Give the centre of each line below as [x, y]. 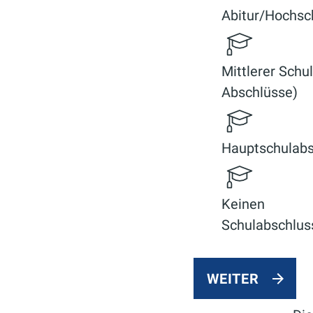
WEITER [233, 279]
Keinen [243, 204]
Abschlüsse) [260, 92]
